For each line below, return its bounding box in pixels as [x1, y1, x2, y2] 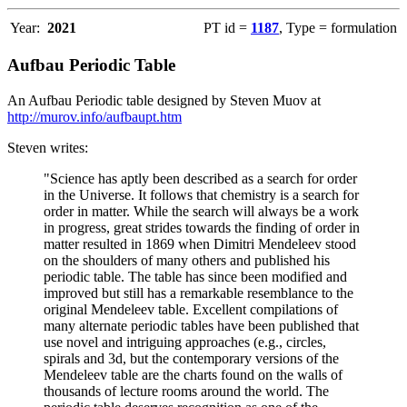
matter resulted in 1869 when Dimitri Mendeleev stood [44, 235, 356, 252]
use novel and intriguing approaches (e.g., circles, [44, 333, 326, 350]
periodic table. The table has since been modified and [44, 268, 347, 284]
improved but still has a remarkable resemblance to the [44, 284, 353, 301]
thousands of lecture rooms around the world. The [44, 382, 329, 399]
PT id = [203, 19, 251, 35]
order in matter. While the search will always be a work [44, 203, 359, 219]
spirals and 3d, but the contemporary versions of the [44, 350, 339, 366]
